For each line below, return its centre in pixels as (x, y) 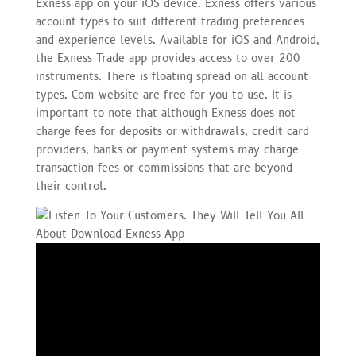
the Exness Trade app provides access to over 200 (168, 58)
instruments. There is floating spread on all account (172, 76)
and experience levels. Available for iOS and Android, (177, 40)
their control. (71, 186)
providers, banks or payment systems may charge (167, 149)
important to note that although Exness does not (165, 113)
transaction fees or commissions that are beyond (164, 168)
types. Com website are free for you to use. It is (163, 95)
